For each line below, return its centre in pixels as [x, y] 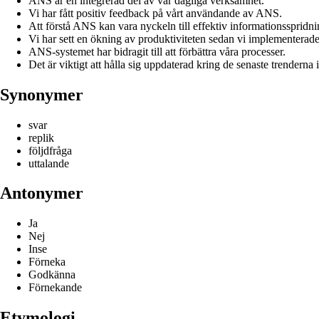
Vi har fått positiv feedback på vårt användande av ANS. [155, 13]
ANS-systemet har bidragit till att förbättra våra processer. [157, 51]
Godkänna [52, 275]
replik [41, 137]
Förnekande [55, 288]
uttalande [49, 163]
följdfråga [50, 150]
